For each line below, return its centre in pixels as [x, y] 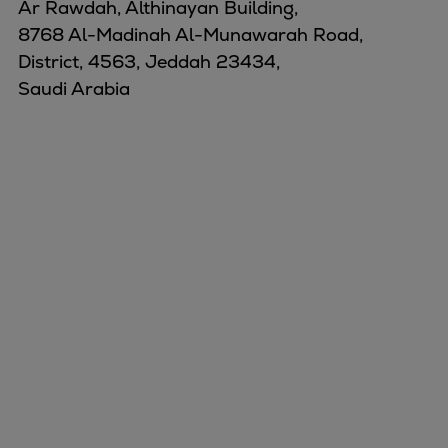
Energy [103, 358]
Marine [102, 331]
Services [108, 412]
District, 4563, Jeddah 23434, [149, 62]
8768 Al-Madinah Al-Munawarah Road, [190, 35]
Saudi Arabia [74, 89]
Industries [114, 385]
